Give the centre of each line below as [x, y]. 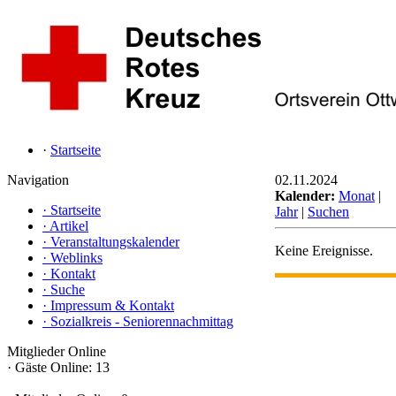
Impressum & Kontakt [112, 305]
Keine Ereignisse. [324, 251]
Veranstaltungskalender [115, 242]
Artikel [69, 226]
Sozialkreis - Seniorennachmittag [142, 321]
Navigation [38, 180]
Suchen [328, 212]
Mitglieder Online [57, 351]
